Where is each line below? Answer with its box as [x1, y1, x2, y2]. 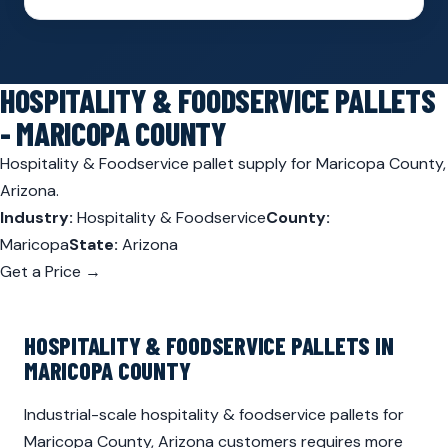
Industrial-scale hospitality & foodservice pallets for [24, 404, 404, 425]
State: [69, 234, 118, 255]
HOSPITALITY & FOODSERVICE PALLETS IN [24, 331, 394, 360]
